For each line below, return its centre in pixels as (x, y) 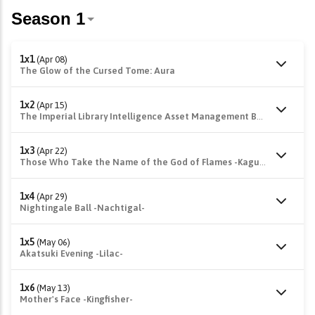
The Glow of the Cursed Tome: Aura (97, 71)
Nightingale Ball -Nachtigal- (82, 208)
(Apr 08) (52, 59)
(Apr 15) (52, 105)
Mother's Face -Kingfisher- (76, 299)
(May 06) (53, 242)
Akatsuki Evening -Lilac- (71, 253)
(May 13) (53, 288)
